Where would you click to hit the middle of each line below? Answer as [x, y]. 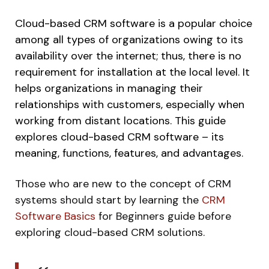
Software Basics [55, 216]
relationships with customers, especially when [130, 104]
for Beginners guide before [163, 216]
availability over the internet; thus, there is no [128, 56]
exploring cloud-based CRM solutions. [110, 232]
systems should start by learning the [108, 200]
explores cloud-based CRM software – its [119, 137]
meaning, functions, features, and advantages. [129, 153]
